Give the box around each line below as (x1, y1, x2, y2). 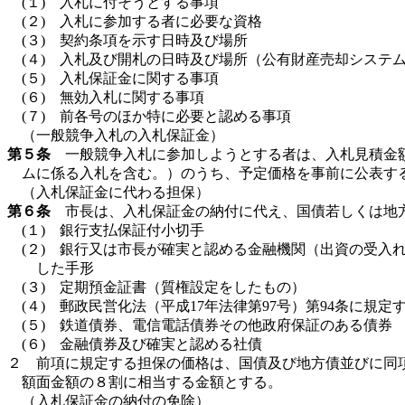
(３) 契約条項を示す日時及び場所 (22, 33, 248, 48)
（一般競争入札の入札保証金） (22, 127, 224, 143)
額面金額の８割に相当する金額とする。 (22, 374, 282, 390)
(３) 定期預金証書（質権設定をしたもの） (22, 279, 306, 295)
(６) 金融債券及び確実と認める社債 (22, 336, 262, 352)
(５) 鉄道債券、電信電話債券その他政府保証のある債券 (22, 317, 392, 333)
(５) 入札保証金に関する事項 (22, 71, 219, 86)
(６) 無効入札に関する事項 (22, 89, 204, 105)
